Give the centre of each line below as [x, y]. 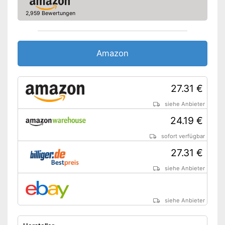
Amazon [113, 53]
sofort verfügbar [183, 136]
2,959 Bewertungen [50, 14]
